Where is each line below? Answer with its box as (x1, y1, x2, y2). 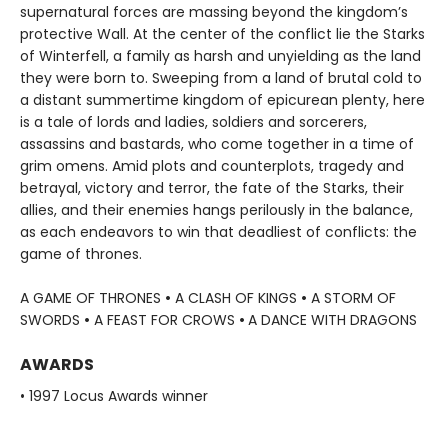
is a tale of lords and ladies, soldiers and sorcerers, (20, 111, 367, 132)
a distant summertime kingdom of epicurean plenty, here (20, 89, 425, 110)
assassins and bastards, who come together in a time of (20, 133, 414, 154)
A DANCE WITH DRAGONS (248, 309, 417, 330)
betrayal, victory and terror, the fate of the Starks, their (20, 177, 404, 198)
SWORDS (20, 309, 84, 330)
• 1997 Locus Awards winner (20, 385, 208, 406)
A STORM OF (307, 287, 396, 308)
